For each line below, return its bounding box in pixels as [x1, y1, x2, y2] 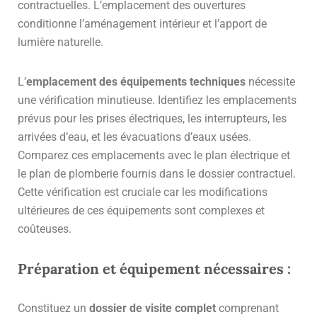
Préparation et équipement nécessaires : [18, 259, 291, 277]
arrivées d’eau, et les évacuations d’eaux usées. [18, 129, 251, 144]
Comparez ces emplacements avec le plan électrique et [18, 148, 290, 162]
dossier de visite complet [89, 301, 216, 315]
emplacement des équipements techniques [26, 74, 246, 88]
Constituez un [18, 301, 89, 315]
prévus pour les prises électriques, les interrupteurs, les [18, 111, 287, 125]
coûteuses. [18, 221, 71, 236]
